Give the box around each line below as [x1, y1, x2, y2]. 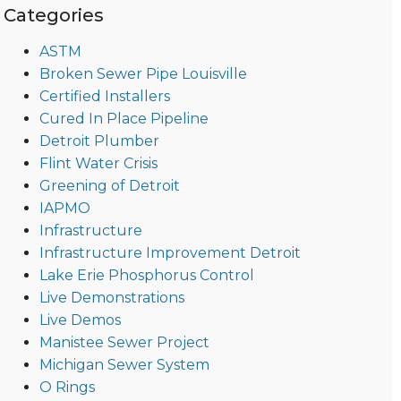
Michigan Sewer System [38, 356, 209, 374]
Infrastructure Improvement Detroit [38, 244, 301, 262]
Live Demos [38, 311, 121, 329]
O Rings [38, 379, 95, 397]
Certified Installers [38, 88, 170, 106]
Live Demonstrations [38, 289, 184, 307]
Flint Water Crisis [38, 155, 158, 173]
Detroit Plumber [38, 132, 159, 150]
